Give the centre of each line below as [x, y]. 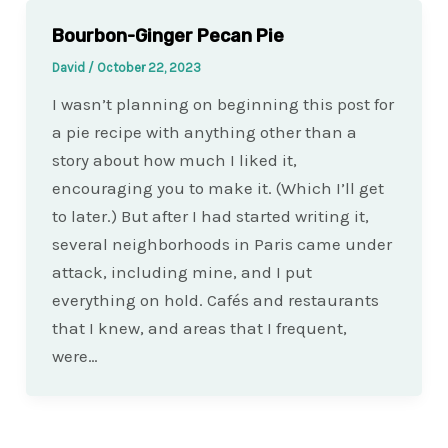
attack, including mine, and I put [181, 272]
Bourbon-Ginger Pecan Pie [167, 36]
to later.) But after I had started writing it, [210, 216]
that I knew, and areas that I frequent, [199, 328]
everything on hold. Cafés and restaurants [215, 300]
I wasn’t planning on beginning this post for [222, 104]
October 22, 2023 [148, 68]
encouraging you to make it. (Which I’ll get [217, 188]
